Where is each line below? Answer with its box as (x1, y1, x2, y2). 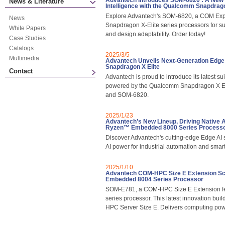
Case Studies (9, 35, 46, 42)
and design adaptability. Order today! (105, 31, 205, 38)
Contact (9, 67, 33, 75)
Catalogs (9, 45, 34, 52)
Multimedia (9, 55, 39, 62)
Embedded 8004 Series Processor (105, 176, 203, 183)
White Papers (9, 25, 46, 32)
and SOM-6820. (105, 91, 149, 98)
